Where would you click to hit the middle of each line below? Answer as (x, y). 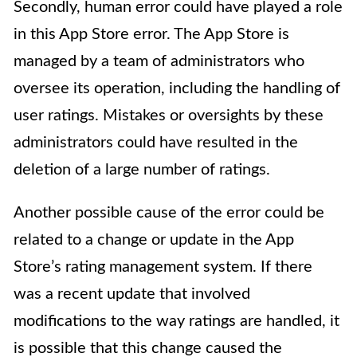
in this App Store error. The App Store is (151, 35)
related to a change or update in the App (154, 240)
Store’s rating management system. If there (163, 267)
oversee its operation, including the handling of (177, 89)
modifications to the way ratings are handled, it (177, 322)
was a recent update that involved (132, 294)
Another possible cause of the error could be (169, 213)
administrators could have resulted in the (156, 143)
